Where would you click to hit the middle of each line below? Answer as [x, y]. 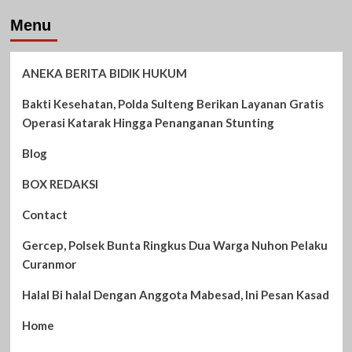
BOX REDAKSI [60, 183]
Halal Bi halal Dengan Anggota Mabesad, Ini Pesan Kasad [175, 294]
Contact [44, 214]
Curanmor [49, 264]
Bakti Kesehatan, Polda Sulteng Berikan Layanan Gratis [172, 103]
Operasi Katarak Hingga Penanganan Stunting [148, 122]
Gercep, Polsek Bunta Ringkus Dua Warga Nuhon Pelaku [174, 245]
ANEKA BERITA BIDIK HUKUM [104, 73]
